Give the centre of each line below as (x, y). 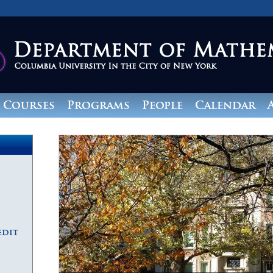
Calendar (225, 105)
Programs (98, 105)
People (162, 105)
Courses (29, 105)
